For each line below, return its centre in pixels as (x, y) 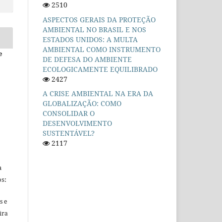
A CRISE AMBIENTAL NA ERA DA (98, 94)
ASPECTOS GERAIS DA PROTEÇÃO (99, 19)
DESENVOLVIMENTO (77, 123)
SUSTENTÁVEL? (69, 133)
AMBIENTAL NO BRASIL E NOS (94, 29)
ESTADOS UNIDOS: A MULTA (90, 39)
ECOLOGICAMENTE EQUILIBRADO (100, 69)
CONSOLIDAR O (69, 113)
